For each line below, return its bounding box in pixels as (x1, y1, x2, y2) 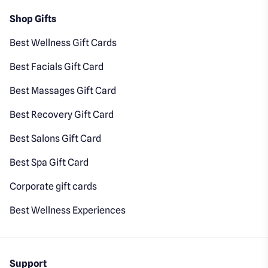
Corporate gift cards (10, 180, 98, 192)
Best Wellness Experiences (10, 204, 126, 216)
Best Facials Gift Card (10, 60, 104, 72)
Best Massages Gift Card (10, 84, 117, 96)
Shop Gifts (10, 13, 57, 25)
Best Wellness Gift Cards (10, 36, 117, 48)
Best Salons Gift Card (10, 132, 102, 144)
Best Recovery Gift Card (10, 108, 114, 120)
